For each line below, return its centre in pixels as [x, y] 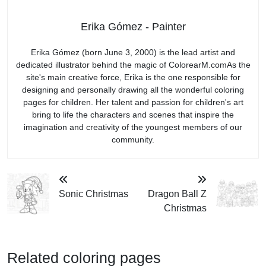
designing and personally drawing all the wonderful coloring [133, 89]
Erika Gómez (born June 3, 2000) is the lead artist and [133, 52]
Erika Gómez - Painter [133, 26]
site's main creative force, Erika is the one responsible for [133, 77]
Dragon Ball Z [177, 194]
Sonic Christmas [93, 194]
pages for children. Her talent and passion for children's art [133, 102]
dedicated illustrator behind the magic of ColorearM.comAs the [133, 64]
